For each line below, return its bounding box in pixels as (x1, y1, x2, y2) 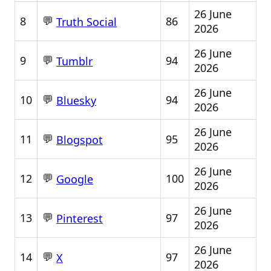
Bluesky (56, 93, 96, 108)
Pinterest (56, 211, 103, 226)
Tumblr (56, 54, 93, 69)
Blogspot (56, 132, 103, 148)
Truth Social (56, 15, 117, 30)
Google (56, 172, 93, 187)
